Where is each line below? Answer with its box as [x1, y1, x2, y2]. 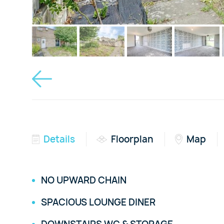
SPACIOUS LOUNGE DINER [41, 196, 155, 209]
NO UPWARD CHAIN [41, 174, 126, 187]
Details [43, 132, 75, 145]
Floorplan [111, 132, 153, 145]
